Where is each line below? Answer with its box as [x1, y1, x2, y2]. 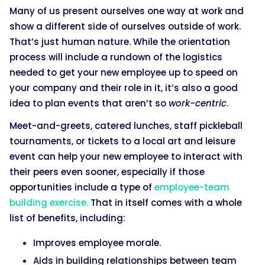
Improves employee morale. [33, 237, 161, 250]
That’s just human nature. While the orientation [9, 35, 230, 49]
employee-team [154, 181, 230, 194]
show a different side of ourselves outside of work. [9, 20, 241, 33]
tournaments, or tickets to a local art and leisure [9, 135, 235, 148]
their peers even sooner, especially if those [9, 166, 205, 179]
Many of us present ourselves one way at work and [9, 5, 244, 18]
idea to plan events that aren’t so [9, 97, 169, 110]
